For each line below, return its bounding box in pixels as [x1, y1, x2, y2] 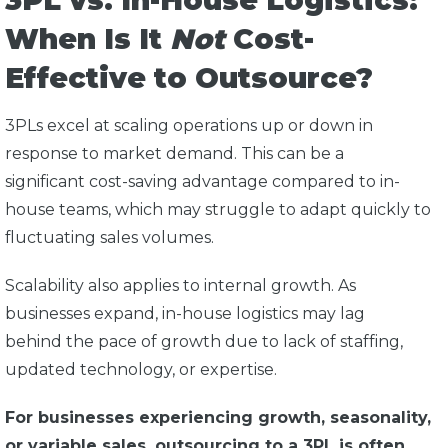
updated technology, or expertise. [5, 360, 281, 380]
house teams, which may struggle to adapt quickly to [5, 200, 431, 220]
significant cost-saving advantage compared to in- [5, 172, 400, 192]
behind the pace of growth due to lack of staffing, [5, 332, 403, 352]
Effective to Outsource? [5, 61, 373, 96]
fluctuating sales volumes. [5, 228, 214, 248]
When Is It [5, 22, 170, 57]
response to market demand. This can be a [5, 144, 344, 164]
